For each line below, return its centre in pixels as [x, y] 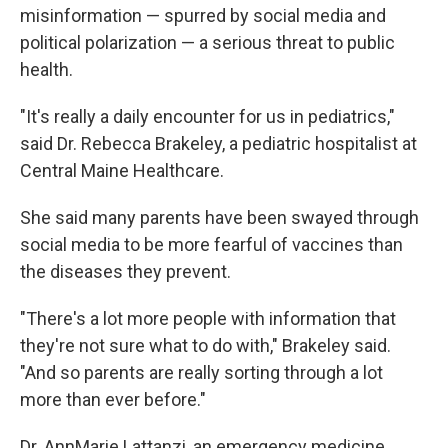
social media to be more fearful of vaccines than [211, 244]
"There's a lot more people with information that [208, 318]
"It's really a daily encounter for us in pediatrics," [207, 116]
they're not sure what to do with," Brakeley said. [205, 345]
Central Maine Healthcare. [122, 170]
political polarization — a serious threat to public [207, 42]
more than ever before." [113, 399]
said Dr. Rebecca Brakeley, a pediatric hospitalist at [218, 143]
